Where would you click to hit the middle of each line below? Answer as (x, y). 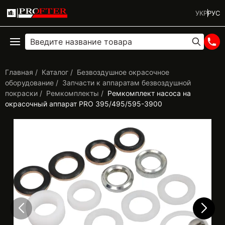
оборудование (29, 83)
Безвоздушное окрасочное (123, 72)
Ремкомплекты (73, 93)
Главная (19, 72)
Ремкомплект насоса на (149, 93)
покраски (21, 93)
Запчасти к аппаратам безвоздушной (127, 83)
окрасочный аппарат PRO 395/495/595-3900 (84, 104)
